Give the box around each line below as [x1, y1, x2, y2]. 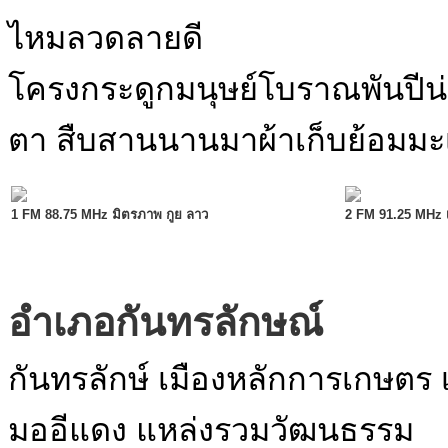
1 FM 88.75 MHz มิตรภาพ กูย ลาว [11, 207, 208, 222]
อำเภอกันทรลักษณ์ [8, 301, 323, 344]
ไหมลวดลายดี [8, 20, 203, 56]
